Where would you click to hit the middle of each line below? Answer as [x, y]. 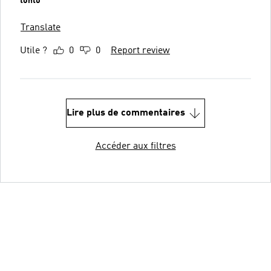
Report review [140, 51]
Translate [41, 28]
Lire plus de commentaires [126, 113]
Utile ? [34, 51]
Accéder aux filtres [135, 146]
